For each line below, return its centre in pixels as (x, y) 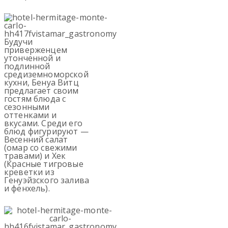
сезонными (27, 107)
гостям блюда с (35, 99)
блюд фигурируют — (46, 132)
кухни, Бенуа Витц (41, 83)
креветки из (29, 172)
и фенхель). (27, 189)
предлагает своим (41, 91)
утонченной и (32, 58)
